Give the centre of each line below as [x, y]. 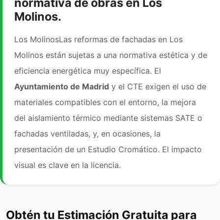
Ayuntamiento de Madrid [62, 87]
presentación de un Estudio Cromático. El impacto [108, 150]
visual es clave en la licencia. [68, 165]
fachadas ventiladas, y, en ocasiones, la [87, 134]
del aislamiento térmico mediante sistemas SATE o [108, 118]
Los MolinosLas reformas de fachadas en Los [98, 40]
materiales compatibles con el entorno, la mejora [105, 102]
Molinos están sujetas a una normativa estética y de [111, 55]
